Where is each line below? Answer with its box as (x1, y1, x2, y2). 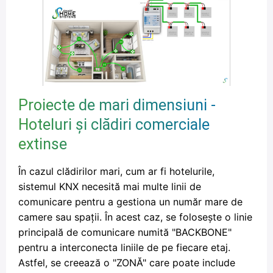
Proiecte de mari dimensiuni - (18, 96, 216, 114)
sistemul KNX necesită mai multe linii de (18, 180, 201, 193)
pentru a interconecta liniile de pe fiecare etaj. (18, 241, 230, 253)
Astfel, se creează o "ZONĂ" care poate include (18, 256, 235, 269)
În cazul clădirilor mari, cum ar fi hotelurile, (18, 165, 214, 177)
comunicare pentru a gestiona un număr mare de (18, 195, 243, 208)
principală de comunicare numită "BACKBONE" (18, 225, 232, 238)
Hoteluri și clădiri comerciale (18, 115, 210, 133)
